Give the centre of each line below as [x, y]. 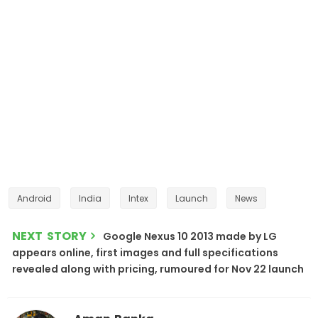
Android [34, 198]
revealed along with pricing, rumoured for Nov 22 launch [158, 269]
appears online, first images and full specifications [145, 252]
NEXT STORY [49, 236]
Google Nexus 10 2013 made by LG [190, 236]
